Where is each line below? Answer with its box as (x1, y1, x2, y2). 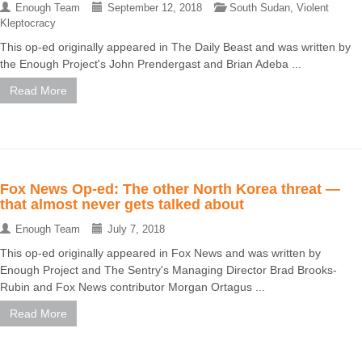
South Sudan (229, 2, 290, 15)
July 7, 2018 (107, 223, 165, 236)
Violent (297, 2, 329, 15)
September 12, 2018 (107, 2, 202, 15)
